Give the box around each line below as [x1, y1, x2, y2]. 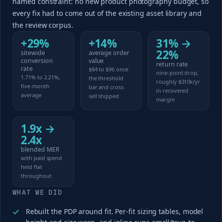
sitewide [21, 48, 45, 57]
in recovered [156, 86, 189, 94]
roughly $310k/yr [156, 77, 200, 85]
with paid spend [21, 154, 62, 162]
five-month [21, 82, 50, 90]
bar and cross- [88, 83, 125, 91]
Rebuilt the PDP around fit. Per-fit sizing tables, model [25, 206, 204, 216]
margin [156, 95, 175, 103]
